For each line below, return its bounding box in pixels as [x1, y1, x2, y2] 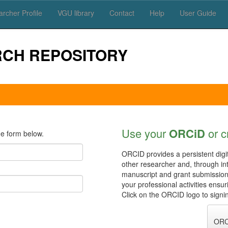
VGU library [57, 8, 94, 18]
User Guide [179, 8, 216, 18]
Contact [109, 8, 134, 18]
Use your [122, 125, 169, 141]
